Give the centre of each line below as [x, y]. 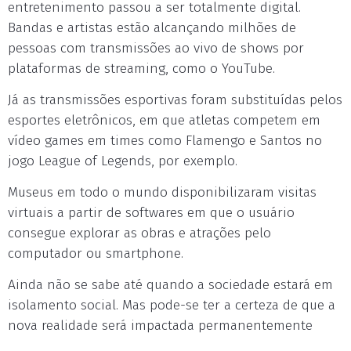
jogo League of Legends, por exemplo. [123, 161]
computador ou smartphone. [96, 253]
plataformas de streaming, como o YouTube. [141, 69]
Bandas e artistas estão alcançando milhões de [152, 28]
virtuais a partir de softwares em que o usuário [151, 213]
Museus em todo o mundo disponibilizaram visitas [162, 192]
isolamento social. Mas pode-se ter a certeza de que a [172, 305]
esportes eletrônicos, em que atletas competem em [164, 120]
